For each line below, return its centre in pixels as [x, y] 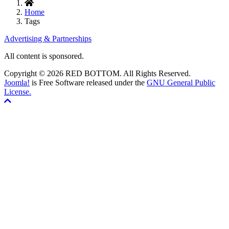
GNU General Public [181, 82]
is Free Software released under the [88, 82]
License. [18, 91]
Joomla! [17, 82]
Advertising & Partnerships [48, 38]
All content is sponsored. [44, 56]
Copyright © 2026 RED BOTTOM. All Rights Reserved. [97, 73]
